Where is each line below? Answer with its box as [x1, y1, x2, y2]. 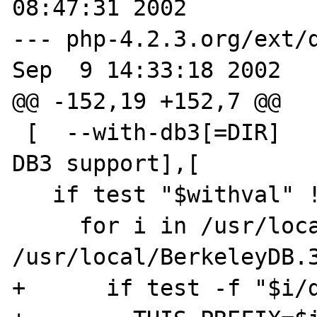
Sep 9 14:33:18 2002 [12, 57, 282, 83]
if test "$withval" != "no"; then [12, 181, 53, 207]
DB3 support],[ [12, 150, 201, 176]
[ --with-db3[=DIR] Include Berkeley [12, 119, 26, 145]
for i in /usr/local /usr [12, 212, 80, 238]
